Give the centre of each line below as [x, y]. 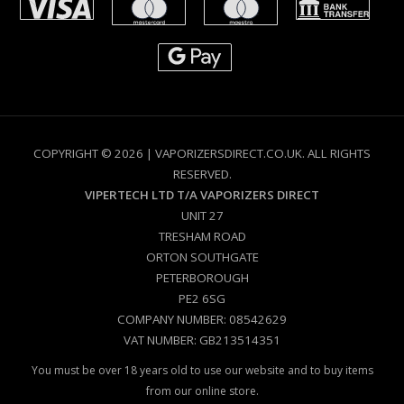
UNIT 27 [202, 215]
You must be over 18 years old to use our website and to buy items [202, 370]
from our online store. [202, 390]
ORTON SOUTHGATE [202, 257]
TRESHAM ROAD [202, 236]
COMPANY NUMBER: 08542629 [202, 319]
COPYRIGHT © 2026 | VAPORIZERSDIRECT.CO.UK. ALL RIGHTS [202, 153]
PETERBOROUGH [202, 277]
